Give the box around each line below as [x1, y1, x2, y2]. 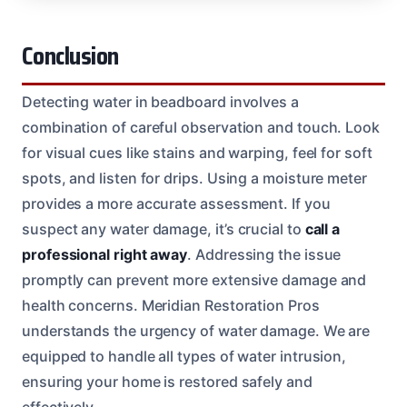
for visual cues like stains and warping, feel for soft [22, 143, 372, 162]
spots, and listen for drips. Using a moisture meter [22, 168, 367, 187]
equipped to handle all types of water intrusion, [22, 346, 347, 365]
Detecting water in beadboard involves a [22, 92, 299, 111]
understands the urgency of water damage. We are [22, 321, 371, 340]
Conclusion [22, 36, 119, 75]
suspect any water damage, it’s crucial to [22, 219, 305, 238]
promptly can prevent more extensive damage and [22, 270, 367, 289]
